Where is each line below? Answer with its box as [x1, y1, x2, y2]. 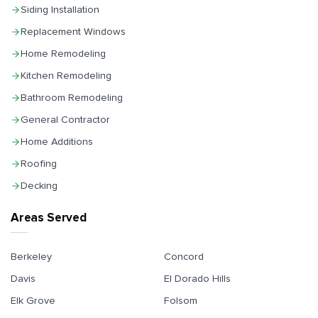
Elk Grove [11, 295, 55, 307]
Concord [164, 251, 204, 263]
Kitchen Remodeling [21, 69, 111, 82]
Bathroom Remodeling [21, 91, 123, 104]
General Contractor [21, 113, 110, 126]
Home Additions [21, 135, 93, 148]
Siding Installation [21, 3, 99, 16]
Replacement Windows [21, 25, 126, 38]
